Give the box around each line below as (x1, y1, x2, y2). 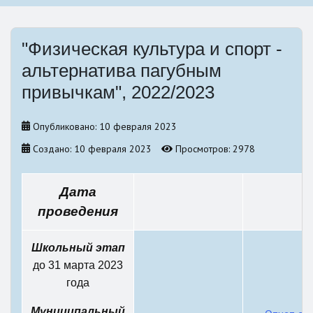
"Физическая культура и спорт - (22, 38, 282, 60)
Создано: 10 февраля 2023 (33, 143, 152, 156)
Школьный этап (31, 242, 125, 254)
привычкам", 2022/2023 (22, 82, 214, 103)
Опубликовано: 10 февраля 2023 (33, 120, 177, 133)
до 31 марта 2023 (33, 259, 123, 272)
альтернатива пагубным (22, 60, 221, 82)
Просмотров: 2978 (175, 143, 255, 156)
